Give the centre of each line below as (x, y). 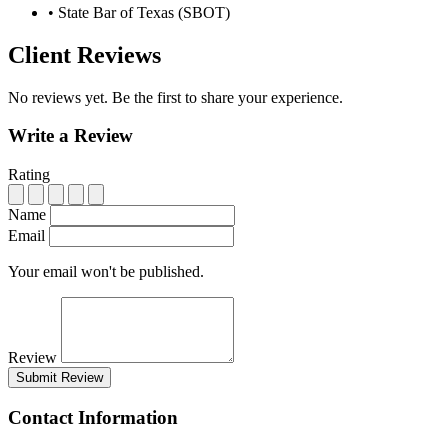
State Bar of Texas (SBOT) (142, 12)
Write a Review (70, 136)
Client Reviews (84, 54)
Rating (29, 175)
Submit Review (59, 378)
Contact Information (93, 417)
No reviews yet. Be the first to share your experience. (175, 97)
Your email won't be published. (106, 272)
